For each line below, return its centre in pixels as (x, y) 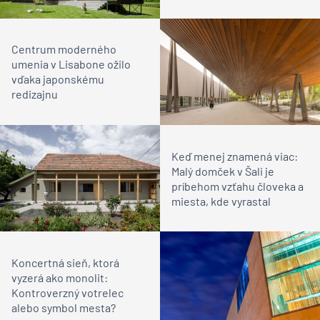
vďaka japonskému (58, 79)
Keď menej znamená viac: (235, 156)
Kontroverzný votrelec (67, 292)
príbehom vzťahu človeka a (237, 186)
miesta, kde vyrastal (221, 201)
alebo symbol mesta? (64, 307)
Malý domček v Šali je (223, 171)
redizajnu (35, 94)
